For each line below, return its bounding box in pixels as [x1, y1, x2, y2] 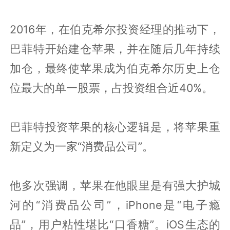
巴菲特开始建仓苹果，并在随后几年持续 [10, 42, 220, 55]
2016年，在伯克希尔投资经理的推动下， [10, 22, 220, 36]
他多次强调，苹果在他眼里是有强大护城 [10, 178, 220, 192]
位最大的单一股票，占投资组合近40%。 [10, 81, 214, 94]
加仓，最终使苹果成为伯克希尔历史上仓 [10, 61, 220, 75]
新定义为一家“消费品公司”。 [10, 139, 154, 153]
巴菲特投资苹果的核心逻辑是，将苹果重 [10, 120, 220, 133]
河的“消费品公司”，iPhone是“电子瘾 [10, 198, 220, 212]
